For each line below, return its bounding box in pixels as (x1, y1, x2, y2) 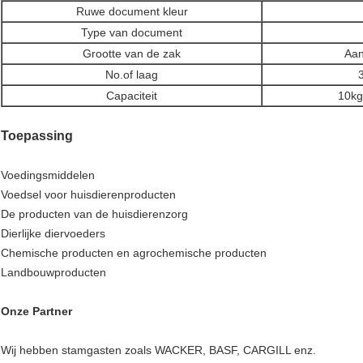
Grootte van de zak (83, 47, 181, 61)
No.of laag (105, 68, 158, 82)
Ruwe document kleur (75, 5, 188, 19)
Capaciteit (106, 89, 157, 103)
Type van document (81, 26, 182, 40)
